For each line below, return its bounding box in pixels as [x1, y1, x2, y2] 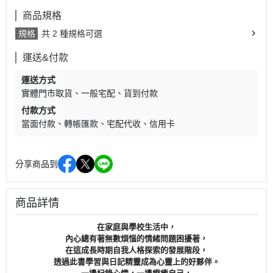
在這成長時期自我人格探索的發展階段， [65, 246, 208, 255]
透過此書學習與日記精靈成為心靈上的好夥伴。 [53, 257, 220, 267]
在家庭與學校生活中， [97, 222, 176, 232]
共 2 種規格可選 [41, 29, 102, 39]
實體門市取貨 [21, 88, 73, 99]
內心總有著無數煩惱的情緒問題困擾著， [65, 234, 208, 244]
